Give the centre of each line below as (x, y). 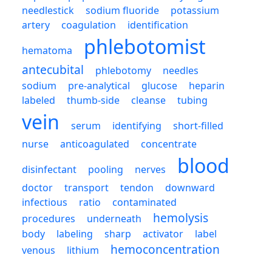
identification (158, 25)
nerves (150, 169)
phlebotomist (145, 46)
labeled (39, 100)
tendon (137, 187)
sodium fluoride (122, 10)
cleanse (148, 100)
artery (36, 25)
